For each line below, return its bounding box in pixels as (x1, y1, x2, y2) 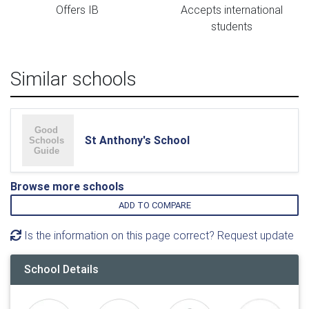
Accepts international (181, 3, 283, 17)
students (211, 19, 252, 33)
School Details (24, 262, 99, 276)
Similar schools (10, 67, 137, 90)
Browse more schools (10, 179, 124, 193)
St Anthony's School (85, 133, 190, 147)
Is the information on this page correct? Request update (21, 228, 294, 242)
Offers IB (56, 3, 99, 17)
